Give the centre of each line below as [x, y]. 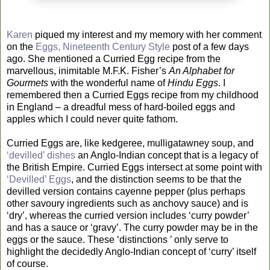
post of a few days [209, 46]
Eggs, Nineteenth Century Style [103, 46]
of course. [27, 263]
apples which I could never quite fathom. [92, 119]
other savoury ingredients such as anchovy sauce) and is [127, 203]
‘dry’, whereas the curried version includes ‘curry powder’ [128, 215]
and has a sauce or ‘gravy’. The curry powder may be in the [132, 227]
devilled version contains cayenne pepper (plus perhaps [126, 191]
